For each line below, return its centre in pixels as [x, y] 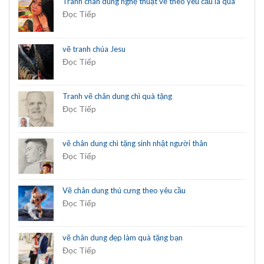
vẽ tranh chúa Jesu [94, 49]
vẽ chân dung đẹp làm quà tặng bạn [123, 237]
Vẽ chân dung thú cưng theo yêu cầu [124, 190]
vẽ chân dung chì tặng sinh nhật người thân [135, 143]
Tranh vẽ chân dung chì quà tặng [117, 96]
